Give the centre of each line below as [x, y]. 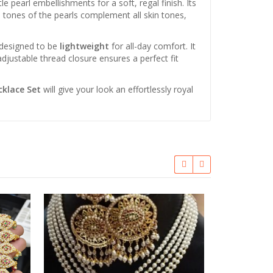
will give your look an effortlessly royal [117, 89]
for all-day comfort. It [152, 46]
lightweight [84, 46]
